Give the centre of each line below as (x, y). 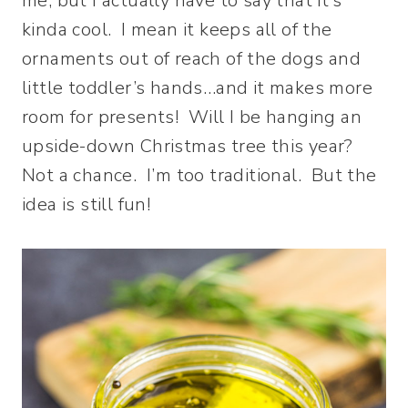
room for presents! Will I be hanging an (192, 117)
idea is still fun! (87, 204)
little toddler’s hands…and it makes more (197, 87)
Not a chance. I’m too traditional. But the (199, 175)
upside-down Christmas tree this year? (190, 146)
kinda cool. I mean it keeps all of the (177, 29)
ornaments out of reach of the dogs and (192, 58)
